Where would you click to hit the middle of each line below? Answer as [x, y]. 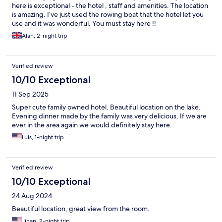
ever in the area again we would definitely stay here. [92, 125]
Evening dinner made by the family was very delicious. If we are [109, 116]
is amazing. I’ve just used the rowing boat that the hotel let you [108, 15]
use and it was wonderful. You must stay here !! [84, 24]
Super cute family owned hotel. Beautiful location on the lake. [106, 107]
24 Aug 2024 [32, 196]
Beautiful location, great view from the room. [81, 209]
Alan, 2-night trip [45, 36]
